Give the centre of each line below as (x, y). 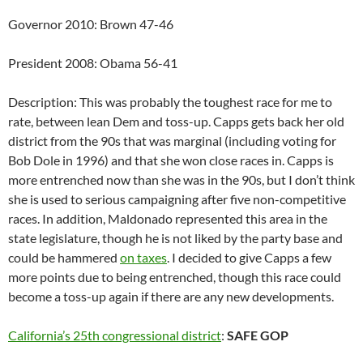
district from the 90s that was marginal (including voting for (172, 141)
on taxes (143, 258)
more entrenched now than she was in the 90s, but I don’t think (181, 180)
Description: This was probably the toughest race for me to (170, 102)
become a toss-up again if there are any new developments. (171, 297)
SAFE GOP (258, 335)
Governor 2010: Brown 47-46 (91, 24)
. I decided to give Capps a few (249, 258)
